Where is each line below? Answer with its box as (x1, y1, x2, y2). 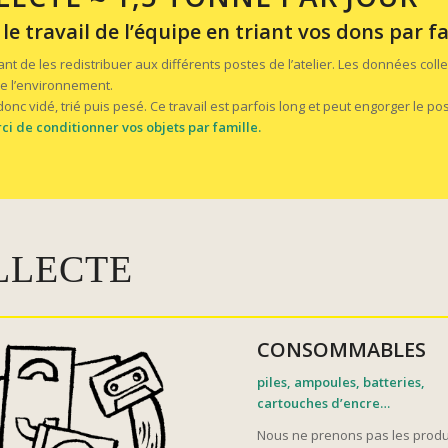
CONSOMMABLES (257, 336, 427, 364)
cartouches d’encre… (257, 394, 391, 413)
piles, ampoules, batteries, (257, 373, 426, 392)
